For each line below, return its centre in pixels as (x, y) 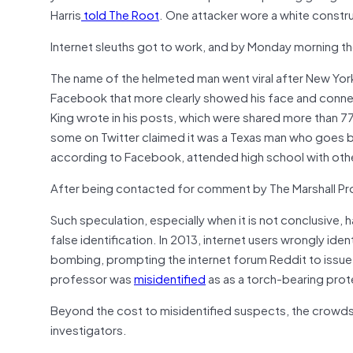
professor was (92, 278)
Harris (66, 14)
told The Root (120, 14)
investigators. (89, 329)
